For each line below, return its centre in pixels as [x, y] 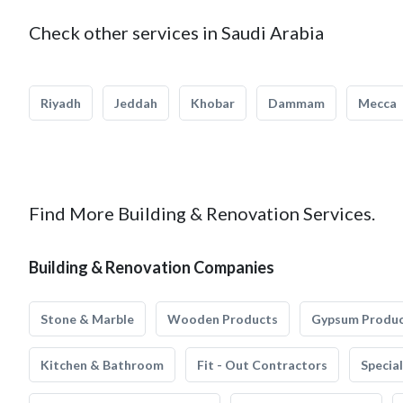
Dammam [296, 103]
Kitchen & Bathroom [102, 365]
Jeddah [136, 103]
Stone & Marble [87, 319]
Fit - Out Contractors [262, 365]
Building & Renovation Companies [152, 267]
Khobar [213, 103]
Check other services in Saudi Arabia [176, 32]
